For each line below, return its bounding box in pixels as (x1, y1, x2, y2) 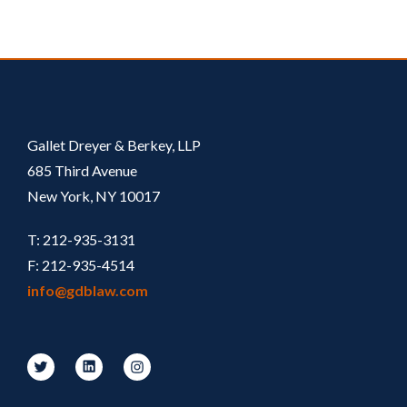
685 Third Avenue (27, 161, 137, 179)
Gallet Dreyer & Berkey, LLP (27, 135, 201, 154)
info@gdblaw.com (27, 281, 148, 299)
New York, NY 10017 (27, 186, 160, 204)
